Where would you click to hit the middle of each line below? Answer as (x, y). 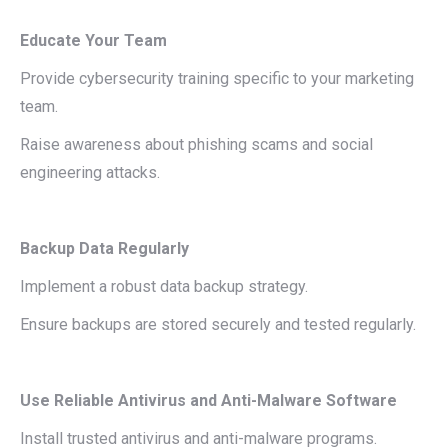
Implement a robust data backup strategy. (164, 286)
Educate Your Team (93, 40)
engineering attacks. (90, 172)
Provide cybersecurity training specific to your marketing (217, 78)
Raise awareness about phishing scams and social (196, 144)
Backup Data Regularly (106, 248)
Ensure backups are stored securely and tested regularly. (218, 324)
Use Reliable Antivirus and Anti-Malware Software (210, 400)
